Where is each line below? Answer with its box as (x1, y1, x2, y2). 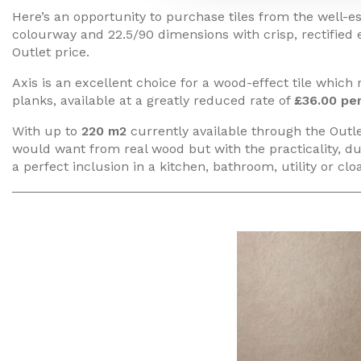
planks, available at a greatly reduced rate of (12, 93, 294, 108)
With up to (12, 123, 81, 139)
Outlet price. (12, 44, 89, 60)
